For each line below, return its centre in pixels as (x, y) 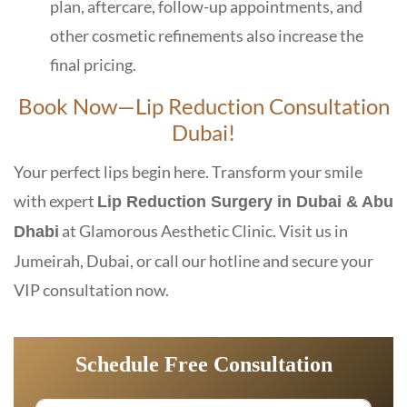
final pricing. (93, 64)
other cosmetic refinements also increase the (207, 35)
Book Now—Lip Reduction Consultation (203, 105)
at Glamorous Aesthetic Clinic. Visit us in (203, 230)
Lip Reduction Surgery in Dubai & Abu (245, 201)
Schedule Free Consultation (203, 364)
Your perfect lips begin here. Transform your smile (188, 171)
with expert (55, 200)
